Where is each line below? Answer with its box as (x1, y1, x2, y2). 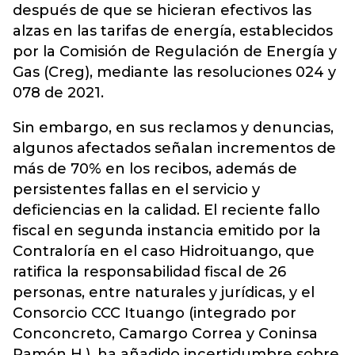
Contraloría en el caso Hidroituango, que (13, 242, 315, 260)
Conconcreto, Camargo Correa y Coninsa (13, 324, 318, 342)
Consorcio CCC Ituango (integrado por (13, 303, 296, 322)
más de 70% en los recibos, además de (13, 159, 297, 177)
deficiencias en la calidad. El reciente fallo (13, 200, 320, 219)
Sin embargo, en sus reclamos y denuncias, (13, 118, 334, 136)
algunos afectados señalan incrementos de (13, 139, 336, 157)
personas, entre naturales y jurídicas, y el (13, 283, 315, 301)
